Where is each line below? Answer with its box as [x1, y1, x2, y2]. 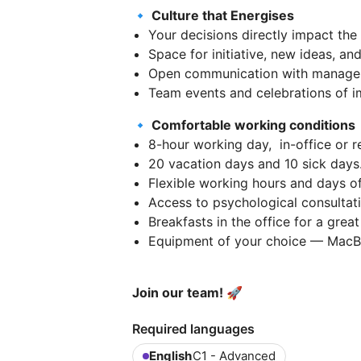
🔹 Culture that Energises [132, 6, 294, 23]
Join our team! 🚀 [132, 284, 243, 301]
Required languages [132, 320, 255, 337]
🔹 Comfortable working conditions [132, 116, 355, 133]
